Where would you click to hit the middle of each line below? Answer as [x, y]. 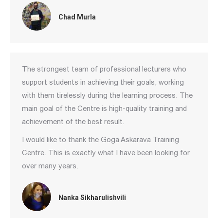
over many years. [50, 166]
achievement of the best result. [73, 121]
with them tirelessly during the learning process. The [107, 95]
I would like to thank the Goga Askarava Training [100, 139]
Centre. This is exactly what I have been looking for [106, 153]
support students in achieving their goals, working [103, 82]
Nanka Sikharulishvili [92, 198]
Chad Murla [77, 17]
